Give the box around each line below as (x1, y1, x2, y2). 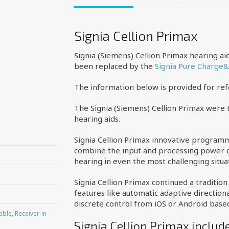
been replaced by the (74, 61, 155, 71)
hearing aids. (74, 113, 120, 124)
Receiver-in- (15, 209, 49, 218)
